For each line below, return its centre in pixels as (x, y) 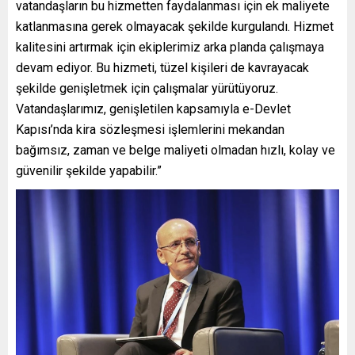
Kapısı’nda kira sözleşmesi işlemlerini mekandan (150, 129)
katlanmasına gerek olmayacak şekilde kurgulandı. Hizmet (175, 26)
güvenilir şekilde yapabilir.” (89, 170)
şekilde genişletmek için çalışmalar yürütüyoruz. (147, 88)
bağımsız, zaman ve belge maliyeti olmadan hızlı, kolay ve (176, 150)
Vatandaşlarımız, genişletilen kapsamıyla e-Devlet (153, 109)
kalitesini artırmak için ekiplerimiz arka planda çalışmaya (170, 47)
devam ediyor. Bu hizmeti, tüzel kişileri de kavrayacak (162, 67)
